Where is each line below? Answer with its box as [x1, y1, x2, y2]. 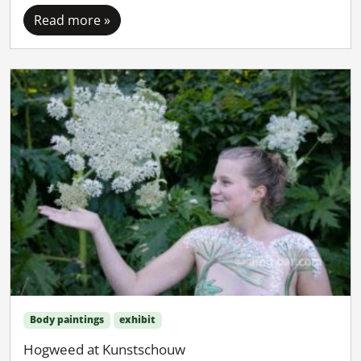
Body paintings [29, 313, 104, 327]
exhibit [119, 313, 156, 327]
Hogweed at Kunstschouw [23, 339, 185, 359]
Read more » [34, 11, 110, 29]
